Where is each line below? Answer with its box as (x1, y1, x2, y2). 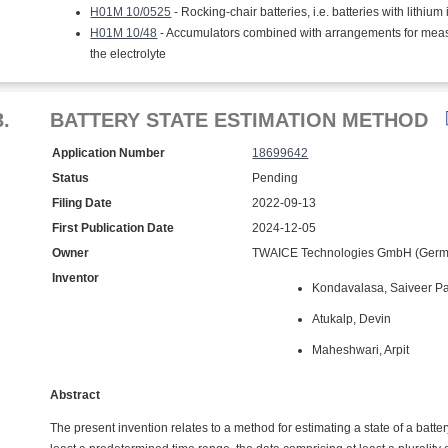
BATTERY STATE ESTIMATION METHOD (50, 109, 429, 131)
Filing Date (52, 196, 113, 210)
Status (52, 171, 90, 185)
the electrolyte (90, 47, 167, 61)
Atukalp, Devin (312, 312, 392, 326)
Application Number (52, 146, 166, 160)
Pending (252, 171, 299, 185)
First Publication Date (52, 221, 175, 235)
